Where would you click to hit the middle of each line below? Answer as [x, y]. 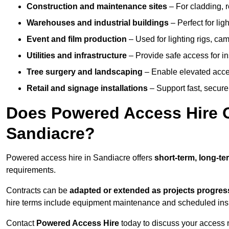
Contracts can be [38, 191]
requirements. [31, 170]
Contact [21, 223]
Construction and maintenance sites [97, 7]
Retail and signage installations [87, 88]
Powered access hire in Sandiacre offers [80, 158]
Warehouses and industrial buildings [98, 23]
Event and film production [77, 39]
